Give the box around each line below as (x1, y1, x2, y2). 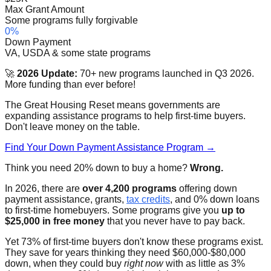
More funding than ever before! (5, 79, 135, 90)
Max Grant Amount (5, 4, 84, 15)
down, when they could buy (5, 258, 124, 269)
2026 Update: (17, 68, 77, 79)
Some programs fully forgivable (5, 15, 138, 26)
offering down (177, 183, 237, 194)
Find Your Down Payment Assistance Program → (5, 142, 215, 153)
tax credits (126, 194, 170, 205)
